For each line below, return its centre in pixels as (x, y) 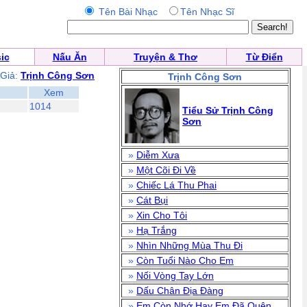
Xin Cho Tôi (162, 215)
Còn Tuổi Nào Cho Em (185, 260)
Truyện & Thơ (165, 57)
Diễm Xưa (158, 155)
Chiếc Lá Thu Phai (176, 185)
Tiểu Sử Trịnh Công (228, 110)
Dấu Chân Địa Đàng (180, 291)
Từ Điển (264, 57)
